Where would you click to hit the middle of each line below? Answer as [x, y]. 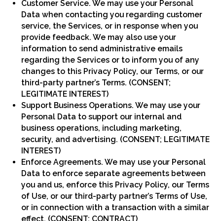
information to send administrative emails [102, 48]
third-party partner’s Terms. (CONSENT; [96, 82]
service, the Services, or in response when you [110, 26]
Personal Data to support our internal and [102, 116]
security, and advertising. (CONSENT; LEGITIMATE [116, 139]
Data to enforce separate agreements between [114, 173]
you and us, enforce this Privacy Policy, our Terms [115, 184]
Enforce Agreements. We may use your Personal [114, 162]
